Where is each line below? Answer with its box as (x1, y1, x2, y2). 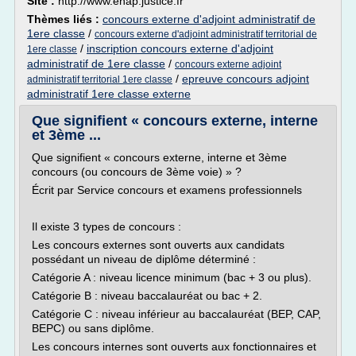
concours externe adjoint (175, 59, 281, 70)
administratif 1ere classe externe (27, 87, 191, 100)
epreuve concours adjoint (182, 72, 309, 85)
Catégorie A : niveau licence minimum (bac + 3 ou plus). (32, 271, 311, 284)
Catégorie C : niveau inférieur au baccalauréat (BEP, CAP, (32, 308, 321, 320)
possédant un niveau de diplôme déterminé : (32, 253, 256, 265)
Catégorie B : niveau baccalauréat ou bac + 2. (32, 289, 262, 302)
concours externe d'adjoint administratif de (103, 13, 315, 25)
